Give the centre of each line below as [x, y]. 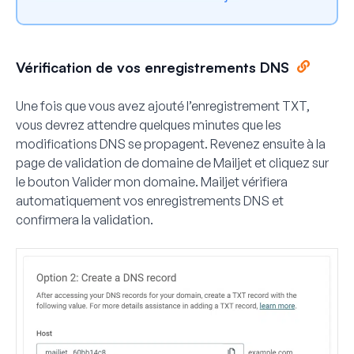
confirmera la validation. [85, 220]
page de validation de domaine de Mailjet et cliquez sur [172, 163]
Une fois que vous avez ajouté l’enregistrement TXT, [163, 106]
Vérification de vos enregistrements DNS [153, 68]
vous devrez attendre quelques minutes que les [149, 125]
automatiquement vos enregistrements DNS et [150, 201]
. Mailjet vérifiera [241, 182]
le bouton [44, 182]
